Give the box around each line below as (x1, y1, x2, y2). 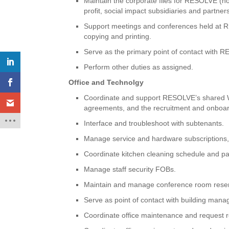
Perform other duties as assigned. (84, 62, 194, 71)
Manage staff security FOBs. (84, 165, 176, 173)
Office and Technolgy (68, 78, 144, 86)
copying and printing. (84, 32, 152, 40)
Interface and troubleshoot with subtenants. (84, 119, 224, 127)
